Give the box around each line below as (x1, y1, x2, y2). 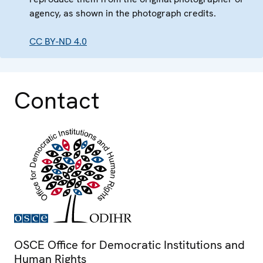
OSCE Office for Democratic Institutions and (14, 237, 245, 253)
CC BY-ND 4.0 (29, 35, 87, 48)
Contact (14, 85, 100, 116)
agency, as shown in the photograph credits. (29, 7, 216, 20)
